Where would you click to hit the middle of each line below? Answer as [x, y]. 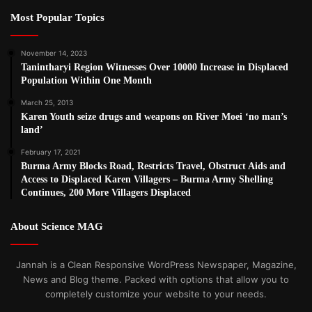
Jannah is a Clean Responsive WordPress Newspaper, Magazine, [156, 264]
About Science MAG [57, 226]
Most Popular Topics [57, 17]
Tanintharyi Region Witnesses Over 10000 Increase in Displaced [155, 67]
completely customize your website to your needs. [156, 294]
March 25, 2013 [47, 102]
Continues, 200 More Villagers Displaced [106, 192]
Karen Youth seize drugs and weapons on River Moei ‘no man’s [154, 116]
